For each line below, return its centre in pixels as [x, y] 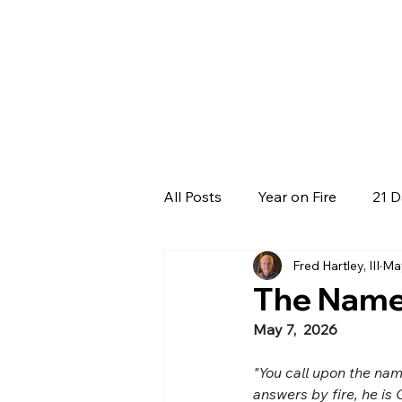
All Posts [192, 197]
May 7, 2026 [295, 330]
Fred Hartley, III [336, 265]
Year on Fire [297, 197]
